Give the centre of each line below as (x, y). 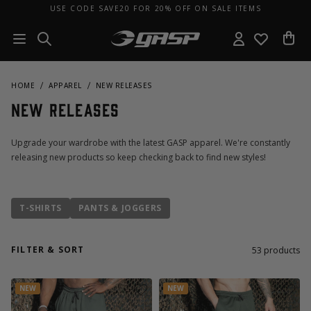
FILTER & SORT (48, 250)
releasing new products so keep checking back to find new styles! (138, 157)
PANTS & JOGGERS (120, 208)
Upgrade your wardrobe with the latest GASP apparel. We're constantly (151, 143)
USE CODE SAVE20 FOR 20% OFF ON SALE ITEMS (155, 8)
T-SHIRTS (41, 208)
